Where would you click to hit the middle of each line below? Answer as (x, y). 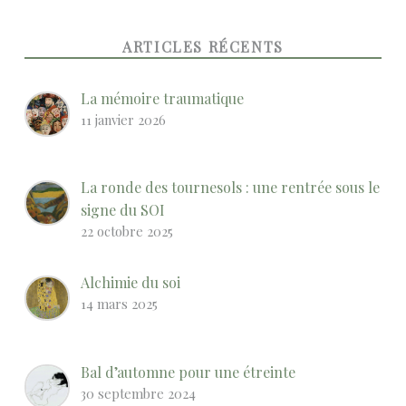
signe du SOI (123, 210)
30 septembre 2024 (139, 393)
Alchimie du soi (131, 283)
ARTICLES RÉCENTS (203, 46)
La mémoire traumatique (163, 98)
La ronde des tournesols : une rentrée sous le (231, 188)
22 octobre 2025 (127, 232)
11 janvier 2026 (124, 119)
